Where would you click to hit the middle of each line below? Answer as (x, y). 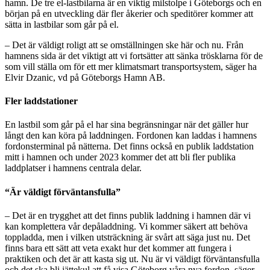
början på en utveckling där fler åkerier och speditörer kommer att (129, 13)
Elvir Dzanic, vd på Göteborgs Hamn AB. (85, 77)
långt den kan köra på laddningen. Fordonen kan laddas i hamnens (131, 136)
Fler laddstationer (41, 101)
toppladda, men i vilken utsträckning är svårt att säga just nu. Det (127, 237)
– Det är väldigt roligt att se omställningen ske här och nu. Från (124, 45)
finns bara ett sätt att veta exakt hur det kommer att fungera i (118, 248)
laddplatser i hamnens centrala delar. (73, 168)
